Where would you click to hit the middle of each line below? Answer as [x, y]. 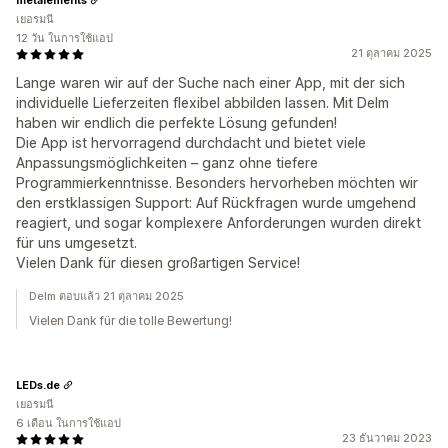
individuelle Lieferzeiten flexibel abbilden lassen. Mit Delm [202, 102]
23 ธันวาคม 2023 [387, 438]
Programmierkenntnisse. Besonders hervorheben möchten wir [217, 182]
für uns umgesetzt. [76, 242]
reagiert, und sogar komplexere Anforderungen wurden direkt [218, 222]
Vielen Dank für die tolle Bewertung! [130, 320]
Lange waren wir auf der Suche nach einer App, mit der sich [210, 82]
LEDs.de [38, 384]
